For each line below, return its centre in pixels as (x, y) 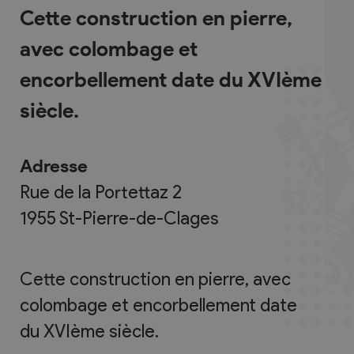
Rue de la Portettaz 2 (101, 192)
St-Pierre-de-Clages (139, 218)
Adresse (54, 166)
